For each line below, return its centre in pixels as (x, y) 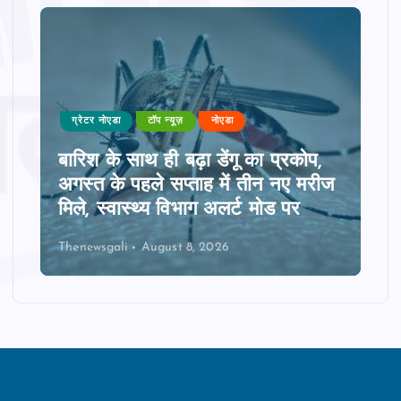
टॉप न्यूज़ (166, 122)
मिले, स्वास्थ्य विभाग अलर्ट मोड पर (179, 209)
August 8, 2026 (185, 248)
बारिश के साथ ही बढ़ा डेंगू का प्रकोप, (191, 161)
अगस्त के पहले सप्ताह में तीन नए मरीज (196, 185)
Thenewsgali (94, 248)
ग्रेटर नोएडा (97, 122)
